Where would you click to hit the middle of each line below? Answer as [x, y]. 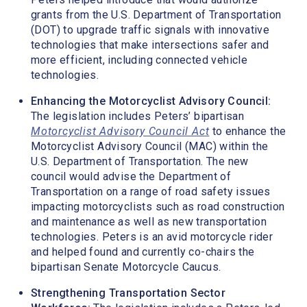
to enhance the [249, 131]
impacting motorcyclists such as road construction [158, 206]
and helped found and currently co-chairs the [143, 251]
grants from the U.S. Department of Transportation [156, 15]
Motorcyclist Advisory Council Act [120, 131]
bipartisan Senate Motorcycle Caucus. [127, 267]
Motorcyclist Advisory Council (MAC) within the [150, 146]
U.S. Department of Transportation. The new [140, 161]
